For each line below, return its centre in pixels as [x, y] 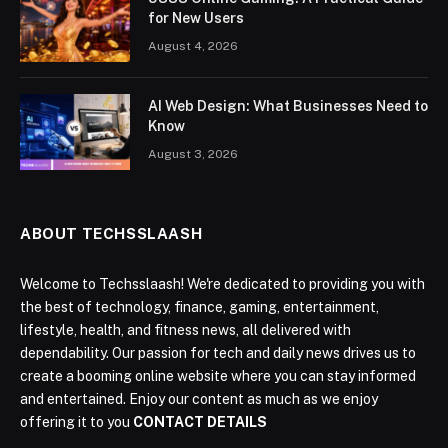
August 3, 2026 [193, 154]
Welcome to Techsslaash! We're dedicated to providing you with [222, 284]
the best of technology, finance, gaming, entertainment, [199, 307]
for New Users [196, 18]
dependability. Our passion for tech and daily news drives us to [218, 353]
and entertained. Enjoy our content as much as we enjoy [199, 399]
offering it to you [76, 422]
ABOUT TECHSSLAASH [111, 234]
